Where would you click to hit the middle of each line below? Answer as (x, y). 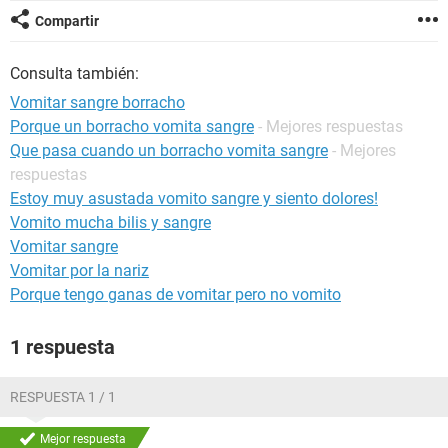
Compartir (67, 21)
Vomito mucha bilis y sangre (110, 222)
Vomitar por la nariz (79, 270)
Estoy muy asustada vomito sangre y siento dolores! (194, 198)
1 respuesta (62, 347)
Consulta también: (74, 73)
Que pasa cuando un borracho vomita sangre (169, 150)
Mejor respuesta (83, 439)
